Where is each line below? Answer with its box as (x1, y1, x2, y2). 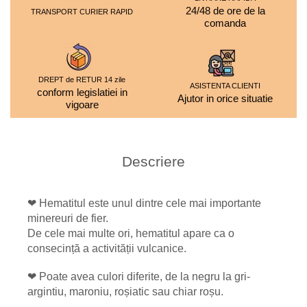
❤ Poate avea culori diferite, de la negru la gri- (27, 271, 250, 282)
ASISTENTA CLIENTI (190, 82, 260, 90)
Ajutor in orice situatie (177, 93, 273, 104)
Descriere (122, 153, 185, 169)
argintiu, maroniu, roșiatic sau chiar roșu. (27, 286, 223, 297)
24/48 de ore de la (185, 5, 265, 16)
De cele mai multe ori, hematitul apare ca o (27, 228, 234, 239)
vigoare (65, 99, 99, 110)
